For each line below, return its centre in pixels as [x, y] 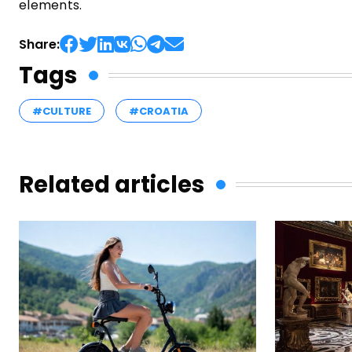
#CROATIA [159, 111]
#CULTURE [62, 111]
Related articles [112, 184]
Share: [39, 44]
